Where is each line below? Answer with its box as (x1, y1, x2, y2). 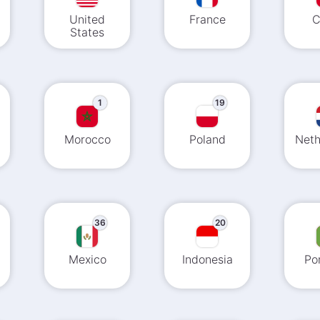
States (70, 25, 104, 39)
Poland (189, 132, 226, 146)
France (189, 12, 226, 26)
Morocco (64, 132, 111, 146)
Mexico (68, 252, 106, 266)
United (69, 12, 105, 26)
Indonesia (181, 252, 233, 266)
